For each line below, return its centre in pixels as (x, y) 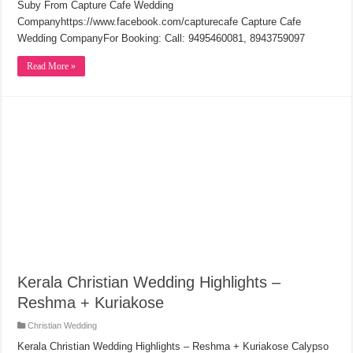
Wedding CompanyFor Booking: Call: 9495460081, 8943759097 (162, 38)
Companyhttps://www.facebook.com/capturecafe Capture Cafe (160, 21)
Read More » (52, 66)
